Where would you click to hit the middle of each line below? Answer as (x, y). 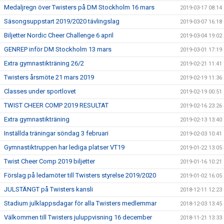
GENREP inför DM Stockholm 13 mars (58, 49)
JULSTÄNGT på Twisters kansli (48, 189)
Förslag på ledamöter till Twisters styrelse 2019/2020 (80, 175)
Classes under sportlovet (40, 91)
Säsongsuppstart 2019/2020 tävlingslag (62, 21)
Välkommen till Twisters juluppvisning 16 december (78, 217)
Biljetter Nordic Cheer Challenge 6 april (59, 35)
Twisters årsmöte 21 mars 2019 (49, 77)
